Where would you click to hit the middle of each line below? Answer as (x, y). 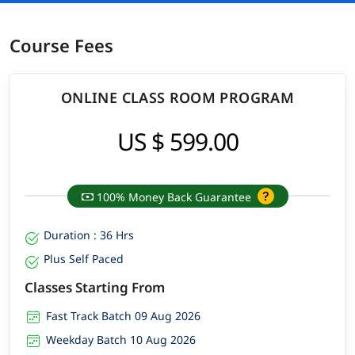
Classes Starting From (95, 287)
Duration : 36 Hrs (89, 235)
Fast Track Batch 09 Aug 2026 (124, 315)
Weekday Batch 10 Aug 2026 (121, 339)
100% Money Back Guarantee (174, 197)
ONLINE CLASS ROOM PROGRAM (177, 97)
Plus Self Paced (84, 258)
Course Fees (61, 46)
